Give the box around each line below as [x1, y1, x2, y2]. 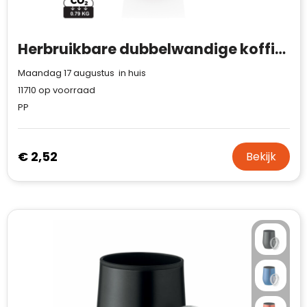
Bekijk [245, 149, 276, 164]
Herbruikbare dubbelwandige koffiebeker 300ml [274, 39, 286, 59]
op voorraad [36, 84, 95, 97]
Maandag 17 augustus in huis [17, 66, 146, 79]
